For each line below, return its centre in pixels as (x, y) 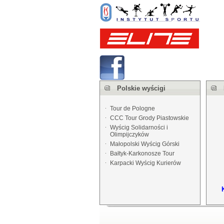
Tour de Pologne (132, 108)
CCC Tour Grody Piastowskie (149, 118)
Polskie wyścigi (141, 88)
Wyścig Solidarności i (139, 127)
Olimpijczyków (129, 134)
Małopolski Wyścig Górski (144, 144)
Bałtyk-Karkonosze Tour (142, 153)
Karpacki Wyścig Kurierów (145, 163)
